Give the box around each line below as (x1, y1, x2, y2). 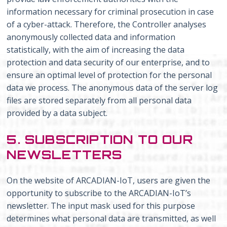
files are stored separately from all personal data (7, 94, 192, 106)
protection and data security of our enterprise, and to (7, 56, 210, 68)
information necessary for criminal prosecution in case (7, 6, 214, 17)
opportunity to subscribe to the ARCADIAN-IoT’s (7, 187, 192, 199)
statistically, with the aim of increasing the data (7, 44, 185, 55)
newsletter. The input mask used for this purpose (7, 200, 196, 211)
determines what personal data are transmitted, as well (7, 212, 216, 224)
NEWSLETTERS (7, 146, 123, 162)
